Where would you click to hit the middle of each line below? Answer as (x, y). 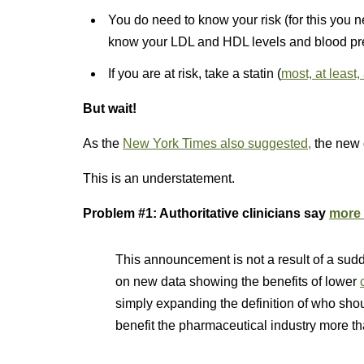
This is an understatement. (159, 178)
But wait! (110, 108)
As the (103, 143)
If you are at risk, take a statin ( (194, 74)
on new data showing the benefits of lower (238, 282)
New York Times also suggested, (217, 143)
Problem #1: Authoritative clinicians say (206, 213)
